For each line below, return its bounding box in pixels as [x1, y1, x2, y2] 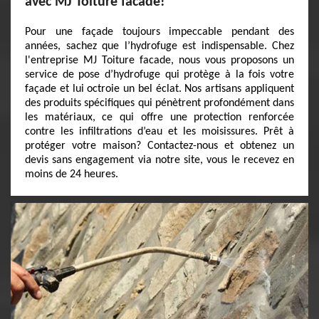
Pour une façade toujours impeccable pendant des [25, 26, 294, 38]
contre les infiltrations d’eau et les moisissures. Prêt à [25, 126, 294, 137]
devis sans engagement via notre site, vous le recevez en [25, 155, 294, 166]
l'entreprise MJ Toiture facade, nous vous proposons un [25, 55, 294, 66]
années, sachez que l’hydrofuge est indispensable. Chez [25, 41, 294, 52]
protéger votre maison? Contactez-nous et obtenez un [25, 140, 294, 152]
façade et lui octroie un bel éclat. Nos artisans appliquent [25, 83, 294, 95]
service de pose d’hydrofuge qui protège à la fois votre [25, 69, 294, 80]
